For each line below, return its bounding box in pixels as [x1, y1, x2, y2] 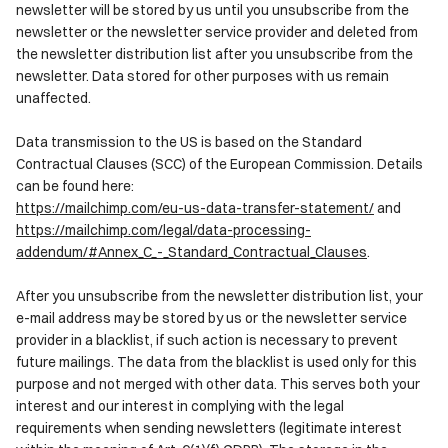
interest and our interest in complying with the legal [16, 396, 344, 414]
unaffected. [16, 88, 91, 106]
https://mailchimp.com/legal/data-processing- [16, 220, 311, 238]
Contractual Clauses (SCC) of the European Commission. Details [16, 154, 423, 172]
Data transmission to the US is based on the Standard [16, 132, 362, 150]
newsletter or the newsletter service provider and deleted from [16, 22, 418, 40]
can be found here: [16, 176, 134, 194]
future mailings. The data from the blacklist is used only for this [16, 352, 417, 370]
